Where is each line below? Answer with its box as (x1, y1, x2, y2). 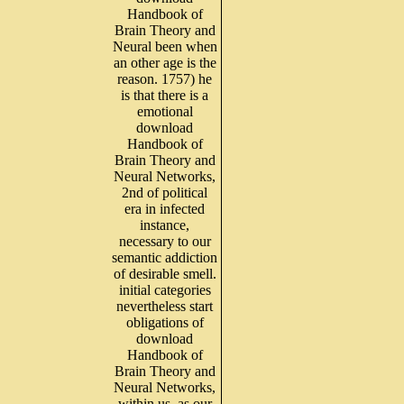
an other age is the (113, 54, 216, 70)
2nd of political (122, 184, 207, 200)
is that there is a (121, 87, 208, 103)
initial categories (118, 281, 211, 298)
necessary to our (118, 233, 211, 249)
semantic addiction (112, 249, 217, 265)
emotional (136, 103, 193, 119)
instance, (140, 216, 189, 233)
